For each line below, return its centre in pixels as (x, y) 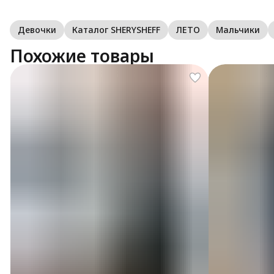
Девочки (37, 29)
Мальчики (238, 29)
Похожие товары (82, 55)
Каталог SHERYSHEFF (116, 29)
